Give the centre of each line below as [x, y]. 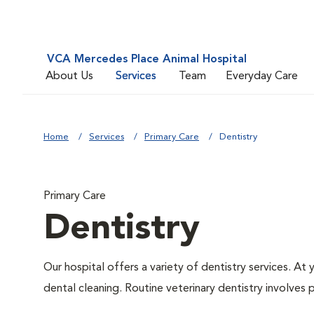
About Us [69, 76]
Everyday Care [262, 76]
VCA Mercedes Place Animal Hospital [147, 60]
